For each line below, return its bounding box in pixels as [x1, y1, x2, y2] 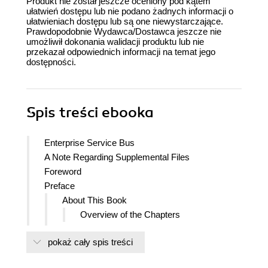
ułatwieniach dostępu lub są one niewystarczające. [26, 16, 223, 27]
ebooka [102, 103, 154, 122]
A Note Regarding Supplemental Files [44, 152, 190, 163]
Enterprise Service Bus [44, 138, 135, 148]
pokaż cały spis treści [48, 237, 133, 248]
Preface [44, 181, 75, 191]
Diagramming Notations [80, 252, 172, 263]
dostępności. [26, 57, 76, 68]
